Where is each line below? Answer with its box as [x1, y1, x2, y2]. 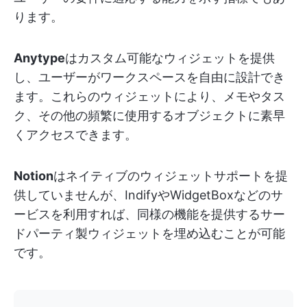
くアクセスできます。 [14, 127, 137, 142]
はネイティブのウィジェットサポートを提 [53, 168, 288, 183]
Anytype [14, 50, 65, 65]
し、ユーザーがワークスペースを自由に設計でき [14, 69, 285, 84]
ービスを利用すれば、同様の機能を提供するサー [14, 206, 285, 221]
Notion [14, 168, 53, 183]
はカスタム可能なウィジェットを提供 [65, 50, 275, 65]
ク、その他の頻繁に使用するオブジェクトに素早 [14, 108, 285, 123]
